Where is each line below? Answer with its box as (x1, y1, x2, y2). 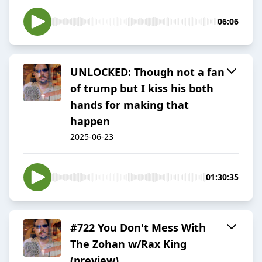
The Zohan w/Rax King (70, 237, 187, 251)
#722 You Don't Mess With (70, 220, 206, 235)
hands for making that (70, 98, 189, 112)
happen (70, 114, 110, 129)
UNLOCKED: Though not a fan (70, 65, 225, 80)
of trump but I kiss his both (70, 81, 213, 96)
